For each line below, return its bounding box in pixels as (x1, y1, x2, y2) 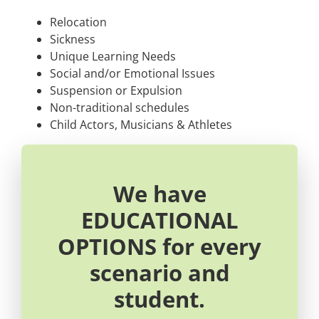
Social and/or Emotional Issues (49, 66, 215, 82)
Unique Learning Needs (49, 48, 176, 65)
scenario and (89, 257, 230, 288)
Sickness (49, 31, 95, 48)
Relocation (49, 14, 107, 31)
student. (114, 283, 205, 315)
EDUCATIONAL (80, 204, 239, 236)
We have (113, 178, 206, 209)
